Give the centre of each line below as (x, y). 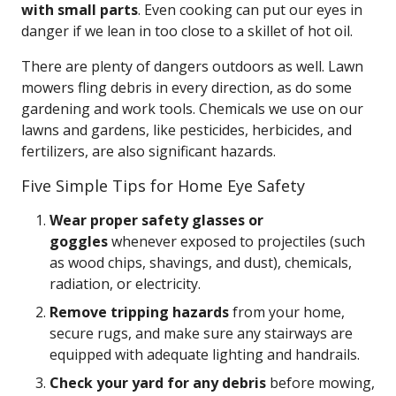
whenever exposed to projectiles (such (236, 241)
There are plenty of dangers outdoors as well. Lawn (192, 66)
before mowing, (320, 383)
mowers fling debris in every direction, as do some (187, 88)
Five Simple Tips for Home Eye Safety (163, 186)
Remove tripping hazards (139, 312)
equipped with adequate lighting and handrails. (205, 354)
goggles (79, 241)
